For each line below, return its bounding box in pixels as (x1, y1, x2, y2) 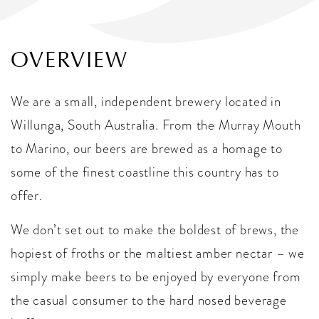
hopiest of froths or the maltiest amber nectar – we (11, 244, 305, 263)
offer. (11, 186, 43, 206)
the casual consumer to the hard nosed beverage (11, 291, 287, 310)
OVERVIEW (11, 47, 128, 73)
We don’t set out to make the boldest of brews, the (11, 220, 299, 240)
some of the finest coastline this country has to (11, 162, 279, 182)
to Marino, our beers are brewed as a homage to (11, 139, 283, 159)
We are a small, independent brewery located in (11, 92, 281, 112)
